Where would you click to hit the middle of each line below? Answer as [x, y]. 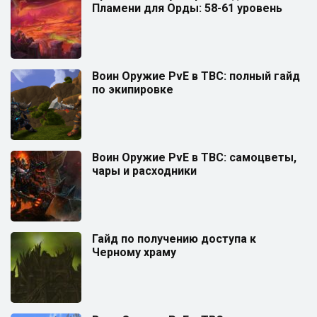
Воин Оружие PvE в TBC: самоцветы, [194, 157]
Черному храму [134, 252]
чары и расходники [144, 171]
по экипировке [133, 89]
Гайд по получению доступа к [174, 238]
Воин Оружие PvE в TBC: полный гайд [196, 76]
